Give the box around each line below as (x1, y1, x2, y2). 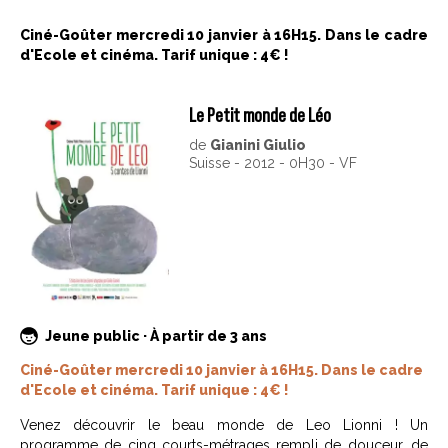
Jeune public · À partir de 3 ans (45, 327, 267, 344)
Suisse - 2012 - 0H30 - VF (188, 155, 357, 172)
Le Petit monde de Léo (188, 104, 331, 127)
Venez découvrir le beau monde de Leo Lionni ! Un (20, 416, 428, 433)
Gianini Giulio (209, 137, 306, 154)
